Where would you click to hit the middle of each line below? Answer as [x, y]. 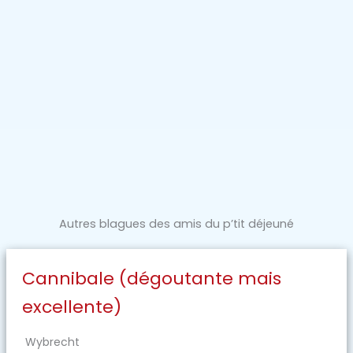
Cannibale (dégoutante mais [151, 279]
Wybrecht [52, 342]
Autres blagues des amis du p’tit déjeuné [176, 224]
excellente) [71, 307]
